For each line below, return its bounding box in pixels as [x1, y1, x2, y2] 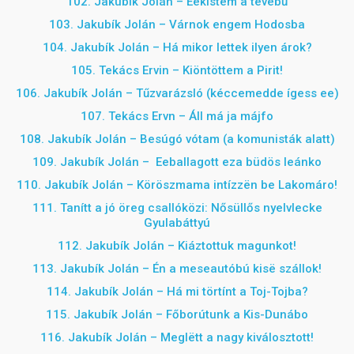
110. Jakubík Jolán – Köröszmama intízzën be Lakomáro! [17, 178, 337, 192]
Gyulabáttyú [144, 216, 210, 230]
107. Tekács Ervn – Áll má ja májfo [81, 109, 273, 123]
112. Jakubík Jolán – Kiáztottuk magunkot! [58, 239, 296, 253]
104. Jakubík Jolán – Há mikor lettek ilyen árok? [42, 40, 312, 55]
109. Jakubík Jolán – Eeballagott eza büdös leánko [32, 155, 322, 169]
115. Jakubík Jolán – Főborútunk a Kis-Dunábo [46, 307, 308, 322]
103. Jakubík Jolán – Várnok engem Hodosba [49, 17, 305, 32]
